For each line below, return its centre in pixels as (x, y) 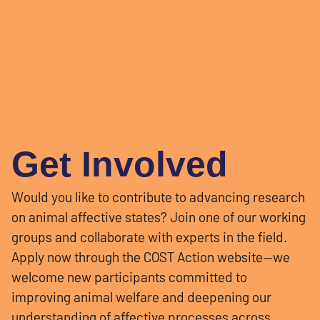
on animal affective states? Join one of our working (159, 217)
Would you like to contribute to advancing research (158, 197)
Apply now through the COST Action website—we (151, 257)
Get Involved (120, 165)
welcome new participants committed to (129, 277)
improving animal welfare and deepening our (141, 297)
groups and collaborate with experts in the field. (149, 237)
